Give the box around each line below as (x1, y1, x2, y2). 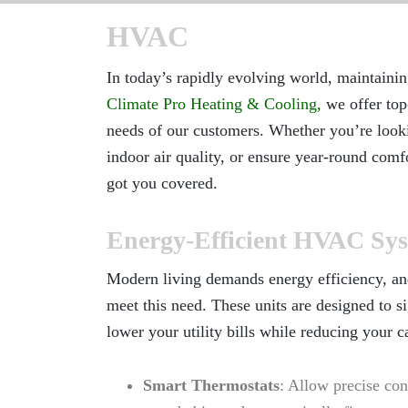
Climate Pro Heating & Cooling (107, 95, 317, 113)
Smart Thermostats (143, 376, 280, 394)
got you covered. (107, 174, 218, 192)
